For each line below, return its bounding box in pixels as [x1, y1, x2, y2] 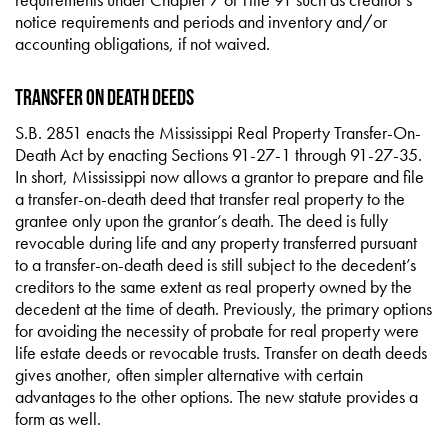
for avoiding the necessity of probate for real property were [15, 319, 419, 342]
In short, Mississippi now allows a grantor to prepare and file [15, 165, 424, 188]
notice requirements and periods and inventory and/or [15, 10, 387, 33]
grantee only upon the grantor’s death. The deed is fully [15, 209, 388, 232]
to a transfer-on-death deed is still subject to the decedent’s [15, 253, 416, 276]
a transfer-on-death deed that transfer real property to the [15, 187, 405, 210]
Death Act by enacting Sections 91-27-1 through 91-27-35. [15, 143, 422, 166]
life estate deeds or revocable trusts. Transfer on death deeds [15, 341, 427, 364]
